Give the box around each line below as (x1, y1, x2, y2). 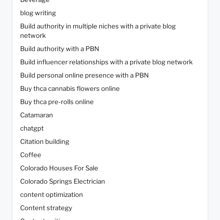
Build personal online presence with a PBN (20, 71, 149, 80)
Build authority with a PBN (20, 45, 99, 53)
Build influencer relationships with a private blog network (20, 58, 192, 66)
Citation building (20, 137, 69, 146)
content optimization (20, 191, 83, 199)
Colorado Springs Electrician (20, 177, 105, 186)
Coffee (20, 151, 41, 159)
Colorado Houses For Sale (20, 164, 98, 172)
